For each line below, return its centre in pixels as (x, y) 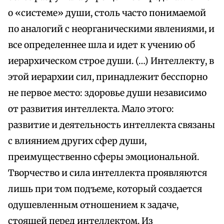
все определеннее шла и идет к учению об (101, 45)
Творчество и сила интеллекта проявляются (107, 173)
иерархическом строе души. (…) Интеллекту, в (111, 61)
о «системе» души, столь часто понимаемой (107, 13)
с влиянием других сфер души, (77, 141)
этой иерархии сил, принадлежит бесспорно (108, 77)
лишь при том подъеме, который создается (105, 189)
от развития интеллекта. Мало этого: (91, 109)
